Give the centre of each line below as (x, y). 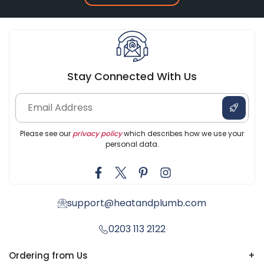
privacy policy (97, 133)
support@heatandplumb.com (137, 203)
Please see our (46, 133)
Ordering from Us (48, 255)
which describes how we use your (183, 133)
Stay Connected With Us (132, 76)
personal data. (132, 144)
